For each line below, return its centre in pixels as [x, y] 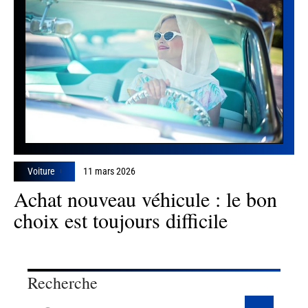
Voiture [41, 171]
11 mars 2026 [110, 171]
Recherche [63, 283]
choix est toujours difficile [121, 220]
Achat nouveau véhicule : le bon [145, 198]
